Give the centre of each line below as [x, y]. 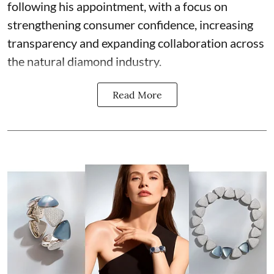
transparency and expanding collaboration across [136, 43]
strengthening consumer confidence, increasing [130, 24]
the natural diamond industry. [84, 61]
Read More [137, 95]
